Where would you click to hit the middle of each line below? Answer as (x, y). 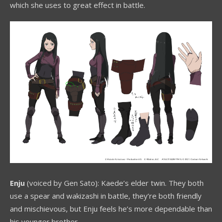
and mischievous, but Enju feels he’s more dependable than (111, 208)
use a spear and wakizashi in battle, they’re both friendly (106, 195)
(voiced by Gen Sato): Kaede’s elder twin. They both (114, 183)
